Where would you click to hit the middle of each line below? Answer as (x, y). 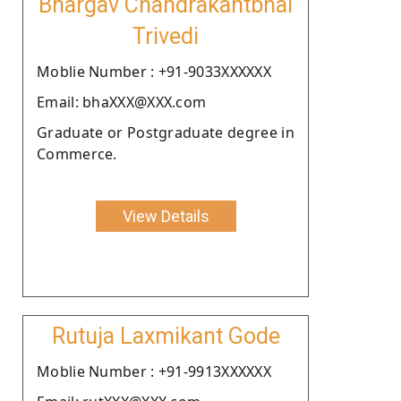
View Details (166, 216)
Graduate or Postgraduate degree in (166, 132)
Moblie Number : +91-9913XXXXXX (154, 371)
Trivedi (166, 36)
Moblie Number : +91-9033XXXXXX (154, 71)
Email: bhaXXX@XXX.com (122, 102)
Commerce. (77, 154)
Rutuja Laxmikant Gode (166, 336)
